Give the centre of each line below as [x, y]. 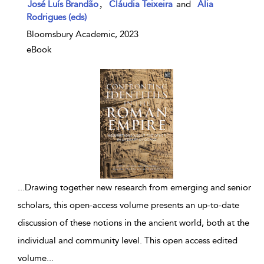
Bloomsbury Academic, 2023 [82, 34]
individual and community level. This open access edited [128, 240]
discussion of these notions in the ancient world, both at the [133, 223]
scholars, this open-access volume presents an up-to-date [128, 205]
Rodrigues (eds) [57, 17]
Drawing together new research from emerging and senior [138, 187]
